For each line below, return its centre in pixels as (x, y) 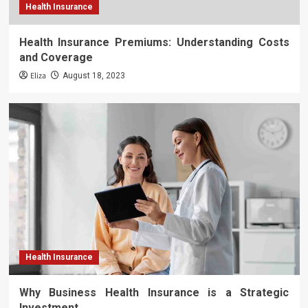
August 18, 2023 (93, 76)
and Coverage (56, 57)
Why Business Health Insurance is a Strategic (154, 293)
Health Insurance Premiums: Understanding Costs (154, 42)
